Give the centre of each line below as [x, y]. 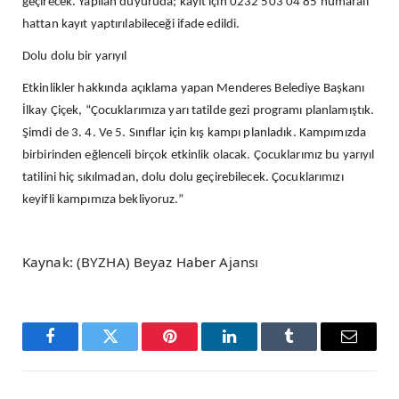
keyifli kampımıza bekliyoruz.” [103, 200]
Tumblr [311, 350]
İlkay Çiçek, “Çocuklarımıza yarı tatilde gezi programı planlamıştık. [199, 111]
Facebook [80, 350]
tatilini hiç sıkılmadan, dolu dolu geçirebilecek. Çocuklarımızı [183, 178]
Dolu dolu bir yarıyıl [75, 57]
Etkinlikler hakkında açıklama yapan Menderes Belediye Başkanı [194, 89]
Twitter [132, 350]
